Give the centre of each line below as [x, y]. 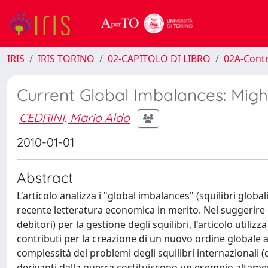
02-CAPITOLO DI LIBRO [159, 59]
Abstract [45, 178]
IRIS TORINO [66, 59]
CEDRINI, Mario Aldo [74, 117]
